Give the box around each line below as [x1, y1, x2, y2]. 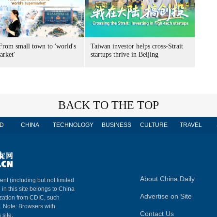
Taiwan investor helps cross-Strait [91, 43, 183, 50]
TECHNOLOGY [53, 122, 93, 128]
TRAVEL [180, 122, 202, 128]
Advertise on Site [140, 192, 192, 200]
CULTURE [139, 122, 168, 128]
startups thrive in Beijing [91, 51, 158, 58]
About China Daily [140, 175, 195, 183]
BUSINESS [101, 122, 131, 128]
